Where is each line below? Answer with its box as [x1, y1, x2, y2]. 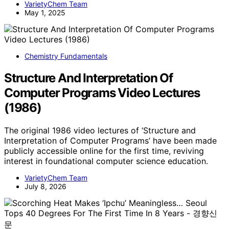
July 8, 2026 [25, 182, 66, 191]
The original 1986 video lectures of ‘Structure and [4, 125, 196, 136]
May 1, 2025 [25, 8, 65, 17]
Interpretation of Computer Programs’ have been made [4, 135, 217, 146]
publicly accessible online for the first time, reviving [4, 146, 204, 156]
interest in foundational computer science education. [4, 156, 208, 167]
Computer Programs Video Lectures [4, 85, 200, 101]
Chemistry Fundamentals [25, 52, 107, 61]
